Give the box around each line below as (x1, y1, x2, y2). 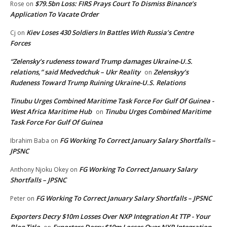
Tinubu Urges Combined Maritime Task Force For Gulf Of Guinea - (10, 96, 214, 105)
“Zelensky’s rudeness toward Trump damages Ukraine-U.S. (10, 56, 193, 66)
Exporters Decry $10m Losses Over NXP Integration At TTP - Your (10, 211, 210, 221)
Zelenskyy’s (154, 67, 188, 77)
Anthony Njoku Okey (10, 165, 68, 174)
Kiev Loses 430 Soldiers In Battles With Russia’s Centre (26, 27, 194, 37)
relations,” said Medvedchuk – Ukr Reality (10, 67, 140, 77)
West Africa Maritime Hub (10, 106, 92, 116)
